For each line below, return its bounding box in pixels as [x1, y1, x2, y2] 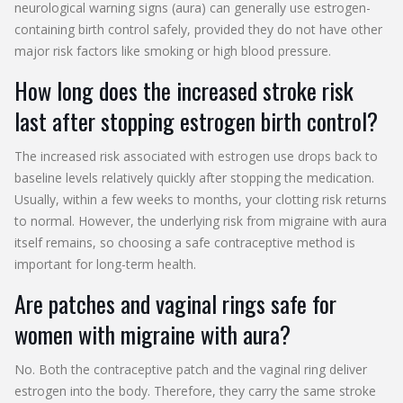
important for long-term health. [14, 255, 196, 273]
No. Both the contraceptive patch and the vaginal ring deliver [14, 360, 367, 378]
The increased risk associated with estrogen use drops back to [14, 147, 378, 165]
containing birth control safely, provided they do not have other [14, 20, 382, 38]
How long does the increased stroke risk [14, 72, 354, 108]
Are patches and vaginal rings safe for [14, 285, 336, 321]
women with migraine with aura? [14, 316, 291, 352]
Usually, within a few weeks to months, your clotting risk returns [14, 190, 387, 208]
